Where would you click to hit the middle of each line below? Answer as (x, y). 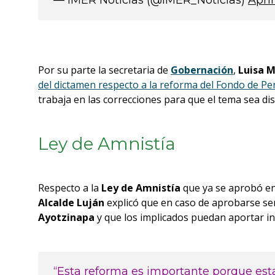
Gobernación (202, 70)
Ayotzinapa (66, 217)
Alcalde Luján (71, 203)
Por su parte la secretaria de (104, 70)
